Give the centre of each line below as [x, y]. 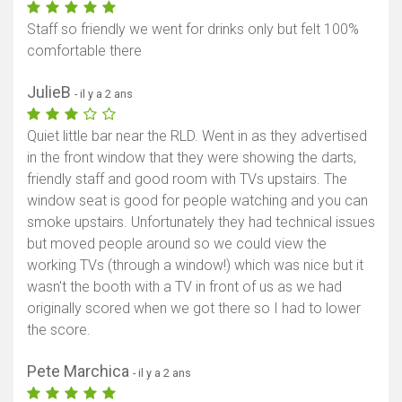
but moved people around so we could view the [177, 243]
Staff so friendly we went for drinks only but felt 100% [193, 29]
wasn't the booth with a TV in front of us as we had [184, 286]
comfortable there [84, 50]
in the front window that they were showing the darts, [192, 157]
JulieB [51, 92]
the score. [59, 329]
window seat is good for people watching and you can [197, 200]
